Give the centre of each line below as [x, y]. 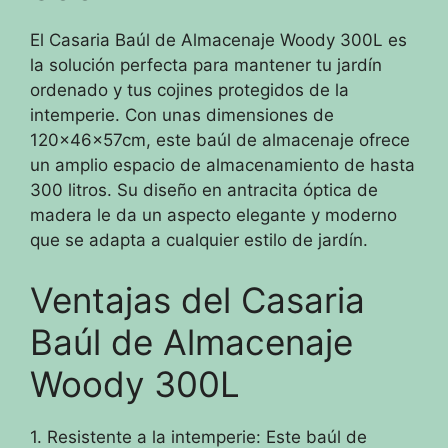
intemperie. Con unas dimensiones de [182, 115]
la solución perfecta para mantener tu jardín [206, 65]
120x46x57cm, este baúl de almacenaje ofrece [220, 140]
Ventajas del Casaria [197, 299]
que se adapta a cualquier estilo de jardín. [199, 240]
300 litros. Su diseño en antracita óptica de [204, 190]
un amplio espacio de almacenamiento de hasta [222, 165]
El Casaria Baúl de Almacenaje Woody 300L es [218, 40]
